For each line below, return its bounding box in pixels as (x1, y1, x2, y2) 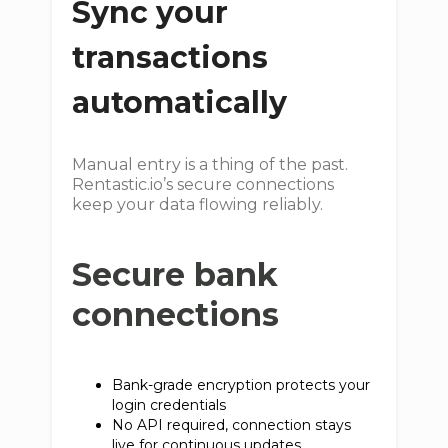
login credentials (112, 396, 235, 414)
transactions (72, 39, 269, 76)
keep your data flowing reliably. (72, 195, 324, 214)
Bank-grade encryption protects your (112, 376, 371, 394)
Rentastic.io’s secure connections (72, 175, 335, 194)
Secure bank (72, 255, 279, 294)
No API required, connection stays (112, 416, 352, 434)
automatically (72, 84, 288, 121)
